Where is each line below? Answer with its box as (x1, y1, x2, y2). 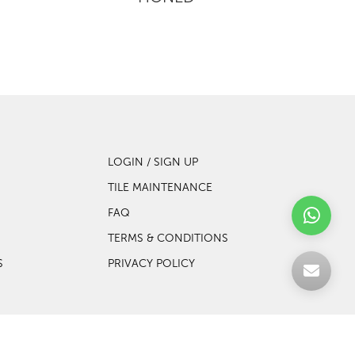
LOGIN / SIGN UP (108, 155, 199, 169)
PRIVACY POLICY (108, 256, 196, 270)
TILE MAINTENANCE (108, 180, 213, 194)
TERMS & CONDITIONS (108, 231, 229, 245)
